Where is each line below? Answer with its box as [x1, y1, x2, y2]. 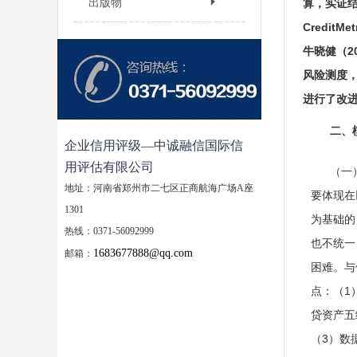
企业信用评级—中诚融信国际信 [64, 139, 243, 152]
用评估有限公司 [64, 160, 154, 174]
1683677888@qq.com [92, 247, 193, 259]
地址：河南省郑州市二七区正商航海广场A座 [64, 182, 253, 194]
